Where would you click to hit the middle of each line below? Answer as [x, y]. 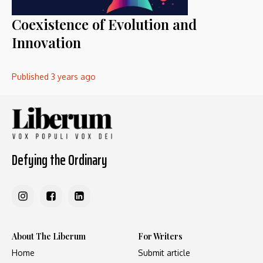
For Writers [161, 237]
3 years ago [73, 77]
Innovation [46, 42]
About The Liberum [49, 237]
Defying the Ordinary [60, 160]
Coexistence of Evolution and [104, 24]
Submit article [164, 253]
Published [31, 77]
